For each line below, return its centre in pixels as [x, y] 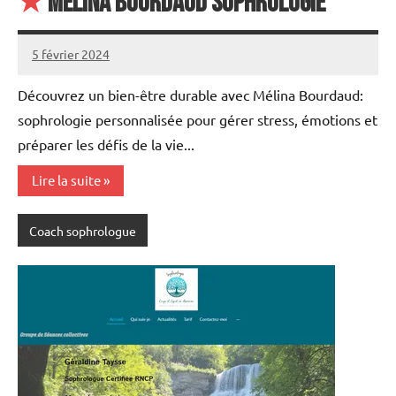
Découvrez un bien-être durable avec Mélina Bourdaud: [190, 94]
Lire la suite [66, 180]
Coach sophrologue [82, 230]
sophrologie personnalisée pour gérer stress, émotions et [198, 119]
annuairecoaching [81, 65]
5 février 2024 [71, 54]
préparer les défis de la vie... [106, 144]
